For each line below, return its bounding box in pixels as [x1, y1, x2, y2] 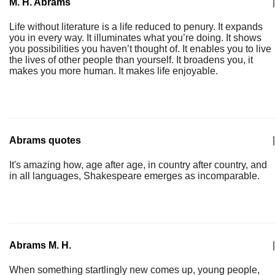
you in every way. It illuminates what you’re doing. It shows [9, 33, 261, 43]
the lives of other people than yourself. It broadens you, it [9, 55, 253, 65]
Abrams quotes [9, 135, 81, 145]
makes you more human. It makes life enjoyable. [9, 66, 218, 76]
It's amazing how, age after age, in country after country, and [9, 160, 267, 170]
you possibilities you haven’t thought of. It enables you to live [9, 44, 271, 54]
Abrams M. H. [9, 240, 71, 250]
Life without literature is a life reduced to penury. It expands [9, 21, 263, 32]
